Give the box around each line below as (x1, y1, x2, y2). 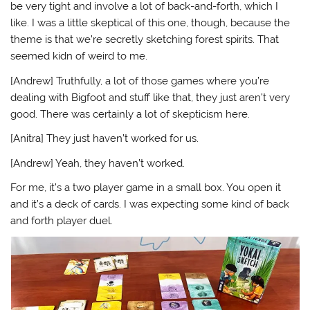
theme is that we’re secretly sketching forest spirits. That (10, 33, 280, 46)
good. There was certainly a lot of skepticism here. (10, 107, 250, 120)
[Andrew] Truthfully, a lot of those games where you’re (10, 74, 270, 87)
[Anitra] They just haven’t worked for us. (10, 132, 199, 145)
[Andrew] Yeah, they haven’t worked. (10, 156, 185, 170)
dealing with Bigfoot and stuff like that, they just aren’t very (10, 91, 291, 104)
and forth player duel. (10, 214, 113, 227)
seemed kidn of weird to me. (10, 50, 148, 63)
